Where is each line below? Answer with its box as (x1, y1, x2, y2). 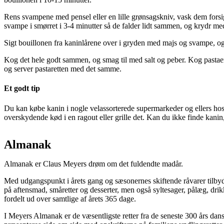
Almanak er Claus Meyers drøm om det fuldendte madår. (4, 159, 183, 168)
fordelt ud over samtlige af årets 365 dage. (4, 194, 136, 203)
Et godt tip (4, 84, 40, 93)
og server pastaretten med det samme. (4, 64, 121, 73)
